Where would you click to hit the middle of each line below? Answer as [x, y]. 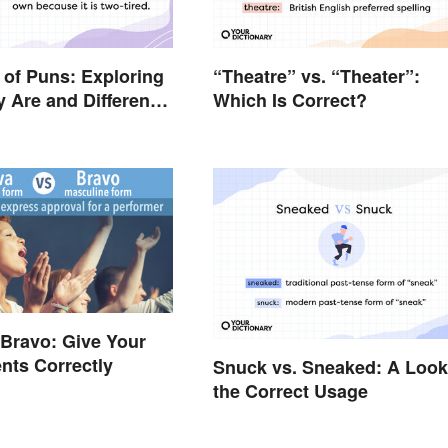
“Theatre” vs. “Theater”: [316, 75]
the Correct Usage [290, 391]
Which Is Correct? [289, 99]
